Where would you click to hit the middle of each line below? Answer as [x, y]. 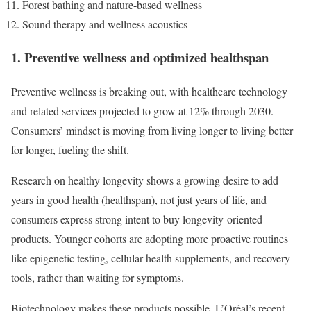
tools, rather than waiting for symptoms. [99, 277]
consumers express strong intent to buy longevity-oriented [137, 219]
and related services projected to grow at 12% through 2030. [142, 110]
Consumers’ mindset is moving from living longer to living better [152, 130]
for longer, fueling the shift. [72, 149]
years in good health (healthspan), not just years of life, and [139, 199]
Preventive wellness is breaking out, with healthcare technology [149, 91]
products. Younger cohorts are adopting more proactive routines [150, 238]
